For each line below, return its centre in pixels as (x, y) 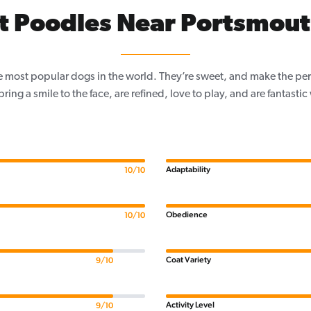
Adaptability (188, 170)
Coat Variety (188, 260)
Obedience (187, 215)
